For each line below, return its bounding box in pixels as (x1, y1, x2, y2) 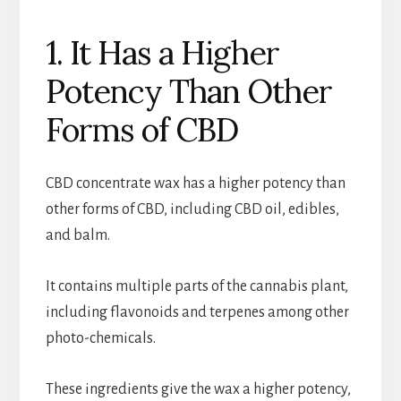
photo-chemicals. (45, 330, 156, 347)
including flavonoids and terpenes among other (45, 304, 349, 321)
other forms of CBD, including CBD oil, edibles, (45, 201, 339, 218)
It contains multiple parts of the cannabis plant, (45, 278, 348, 295)
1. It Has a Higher (45, 32, 279, 74)
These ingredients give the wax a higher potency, (45, 381, 351, 398)
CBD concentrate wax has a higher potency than (45, 175, 346, 192)
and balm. (45, 227, 110, 244)
